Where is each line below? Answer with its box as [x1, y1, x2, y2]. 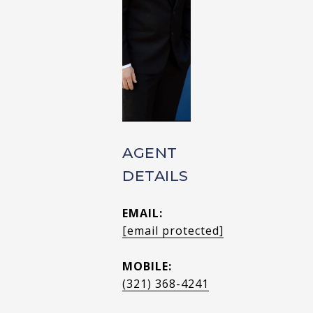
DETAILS [122, 167, 189, 184]
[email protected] [122, 222, 224, 238]
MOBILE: [122, 258, 172, 274]
